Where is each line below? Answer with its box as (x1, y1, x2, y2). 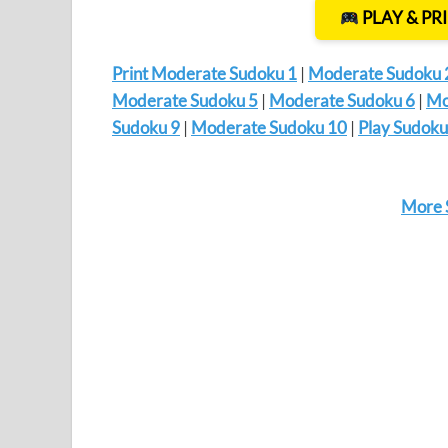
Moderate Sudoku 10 (191, 116, 347, 138)
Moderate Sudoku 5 (112, 89, 258, 111)
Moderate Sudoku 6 (269, 89, 415, 111)
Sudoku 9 (112, 116, 180, 138)
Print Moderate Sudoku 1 (112, 62, 297, 84)
